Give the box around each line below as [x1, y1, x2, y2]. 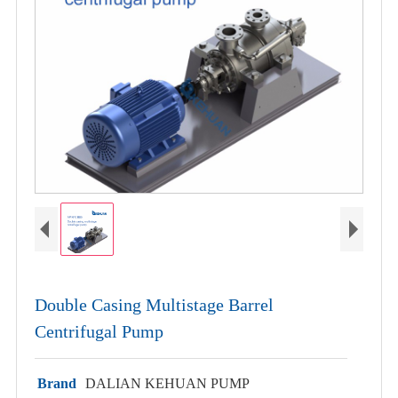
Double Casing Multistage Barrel [34, 295, 274, 314]
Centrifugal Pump [34, 322, 163, 341]
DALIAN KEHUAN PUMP [84, 376, 250, 391]
